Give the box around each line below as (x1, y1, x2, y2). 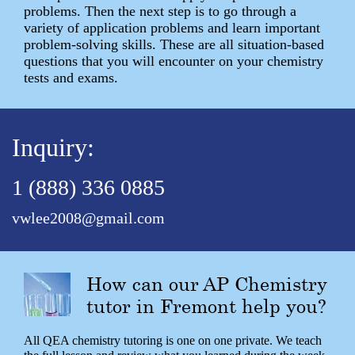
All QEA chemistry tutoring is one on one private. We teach (24, 333, 322, 347)
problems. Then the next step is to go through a (24, 2, 296, 19)
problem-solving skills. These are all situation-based (24, 36, 324, 52)
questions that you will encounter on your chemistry (24, 52, 323, 69)
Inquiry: (12, 132, 94, 162)
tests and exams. (24, 69, 118, 86)
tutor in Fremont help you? (86, 294, 326, 317)
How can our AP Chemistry (86, 272, 327, 295)
